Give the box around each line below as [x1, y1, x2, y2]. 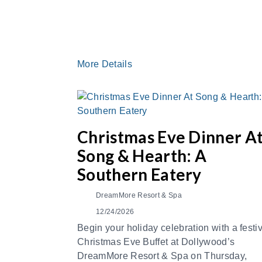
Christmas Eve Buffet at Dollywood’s [77, 237, 235, 247]
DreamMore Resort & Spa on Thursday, [77, 251, 247, 261]
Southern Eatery [77, 164, 202, 184]
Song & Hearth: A [77, 146, 207, 166]
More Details [77, 59, 135, 69]
